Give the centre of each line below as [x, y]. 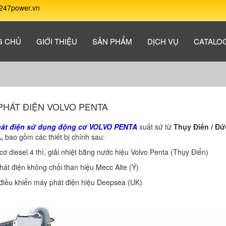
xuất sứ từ [156, 127]
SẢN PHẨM [112, 41]
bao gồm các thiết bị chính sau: [54, 137]
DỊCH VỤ [163, 41]
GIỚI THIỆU [56, 41]
